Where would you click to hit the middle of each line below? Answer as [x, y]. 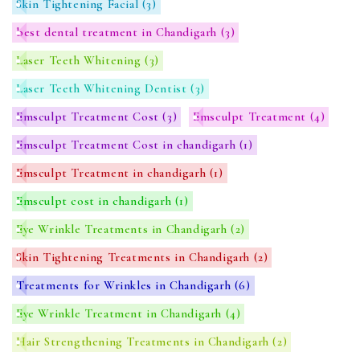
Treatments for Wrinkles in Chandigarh [125, 286]
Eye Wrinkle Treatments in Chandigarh [124, 229]
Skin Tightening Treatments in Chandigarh [135, 258]
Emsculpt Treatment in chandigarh [113, 173]
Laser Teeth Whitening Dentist [104, 89]
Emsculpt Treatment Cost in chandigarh [128, 145]
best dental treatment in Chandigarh [119, 33]
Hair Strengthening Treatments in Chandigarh [145, 342]
